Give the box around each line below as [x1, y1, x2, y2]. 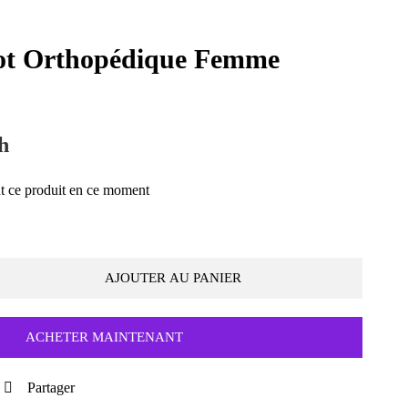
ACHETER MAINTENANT [25, 329, 183, 344]
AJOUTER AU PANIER [104, 270, 241, 285]
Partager [27, 379, 75, 395]
